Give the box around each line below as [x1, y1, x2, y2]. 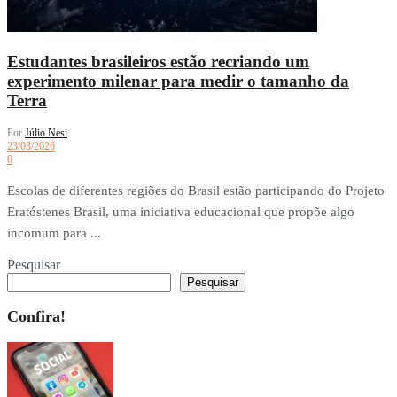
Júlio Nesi [25, 127, 67, 140]
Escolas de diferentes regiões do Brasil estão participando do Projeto [7, 183, 385, 198]
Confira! [7, 307, 66, 326]
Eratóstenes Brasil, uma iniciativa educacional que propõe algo [7, 205, 354, 220]
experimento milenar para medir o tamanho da [7, 71, 349, 90]
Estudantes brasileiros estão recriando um [7, 51, 309, 71]
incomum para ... [7, 226, 101, 241]
